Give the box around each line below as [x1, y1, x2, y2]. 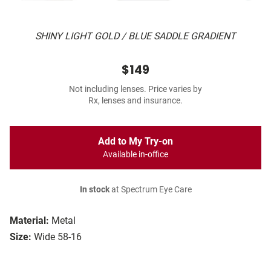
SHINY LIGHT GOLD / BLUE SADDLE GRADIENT [35, 30, 236, 42]
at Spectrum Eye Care [109, 184, 192, 195]
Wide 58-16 [34, 231, 82, 243]
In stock [79, 184, 109, 195]
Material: [10, 215, 49, 227]
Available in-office [103, 149, 168, 160]
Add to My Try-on [98, 135, 173, 148]
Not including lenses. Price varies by [69, 84, 202, 95]
